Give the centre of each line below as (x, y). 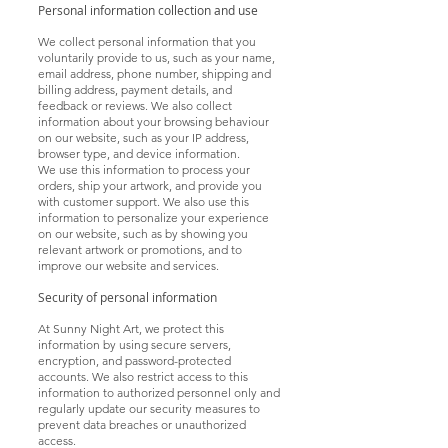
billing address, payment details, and (135, 89)
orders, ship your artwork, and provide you (150, 185)
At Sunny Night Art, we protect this (131, 328)
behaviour (242, 121)
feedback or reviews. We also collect (135, 105)
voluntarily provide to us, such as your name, (156, 57)
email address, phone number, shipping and (154, 73)
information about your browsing (126, 121)
